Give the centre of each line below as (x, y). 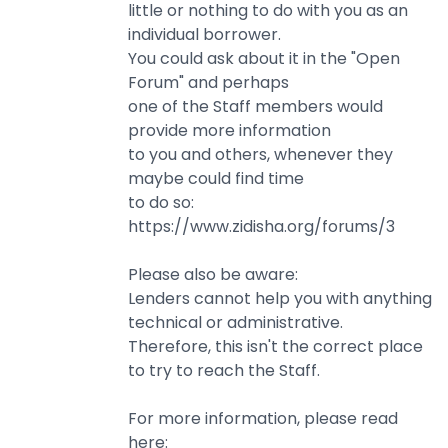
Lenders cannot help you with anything (280, 298)
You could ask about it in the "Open (264, 58)
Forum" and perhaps (208, 82)
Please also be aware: (213, 274)
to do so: (161, 202)
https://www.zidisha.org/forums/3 (261, 226)
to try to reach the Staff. (224, 370)
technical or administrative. (235, 322)
